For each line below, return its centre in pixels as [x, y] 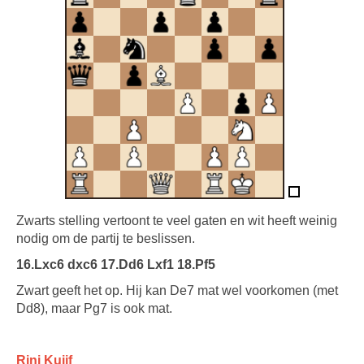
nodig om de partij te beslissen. [106, 238]
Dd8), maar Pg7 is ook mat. [94, 308]
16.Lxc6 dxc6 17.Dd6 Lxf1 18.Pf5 [116, 264]
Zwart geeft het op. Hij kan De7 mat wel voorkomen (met [177, 290]
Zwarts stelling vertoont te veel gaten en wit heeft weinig [177, 221]
